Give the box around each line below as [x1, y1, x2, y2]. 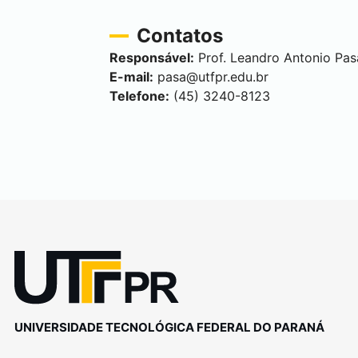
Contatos [137, 24, 223, 47]
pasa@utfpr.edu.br [157, 69, 268, 85]
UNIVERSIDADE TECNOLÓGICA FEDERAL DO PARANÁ [14, 319, 324, 335]
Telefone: [109, 88, 169, 104]
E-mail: [109, 69, 153, 85]
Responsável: [109, 50, 194, 66]
